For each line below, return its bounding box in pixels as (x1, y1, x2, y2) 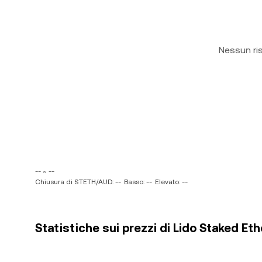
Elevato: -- (155, 178, 188, 186)
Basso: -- (124, 178, 152, 186)
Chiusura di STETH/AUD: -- (35, 178, 121, 186)
